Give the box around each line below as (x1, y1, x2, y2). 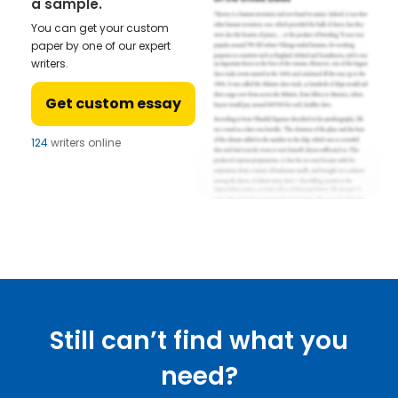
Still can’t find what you (50, 322, 348, 358)
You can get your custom (31, 20, 169, 36)
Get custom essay (45, 93, 181, 115)
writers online (48, 135, 121, 151)
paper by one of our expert (31, 38, 171, 54)
